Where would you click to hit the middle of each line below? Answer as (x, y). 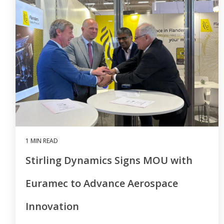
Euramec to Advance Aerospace (102, 183)
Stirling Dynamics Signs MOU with (109, 160)
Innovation (52, 206)
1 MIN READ (42, 140)
